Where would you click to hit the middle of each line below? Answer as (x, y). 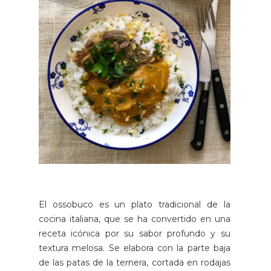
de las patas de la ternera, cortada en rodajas (135, 263)
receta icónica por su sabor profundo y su (135, 234)
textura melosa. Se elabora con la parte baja (135, 248)
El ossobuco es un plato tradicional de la (135, 205)
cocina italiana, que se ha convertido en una (135, 219)
